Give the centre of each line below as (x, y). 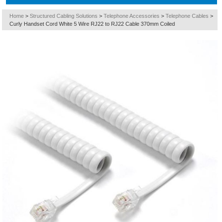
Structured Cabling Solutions (64, 16)
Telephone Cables (187, 16)
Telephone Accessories (132, 16)
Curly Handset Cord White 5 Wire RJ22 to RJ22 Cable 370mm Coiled (92, 24)
